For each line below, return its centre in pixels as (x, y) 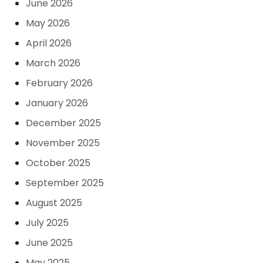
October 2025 (58, 163)
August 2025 (54, 203)
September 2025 (65, 183)
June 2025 (49, 243)
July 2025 (47, 223)
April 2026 (49, 43)
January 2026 (57, 103)
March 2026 (53, 63)
